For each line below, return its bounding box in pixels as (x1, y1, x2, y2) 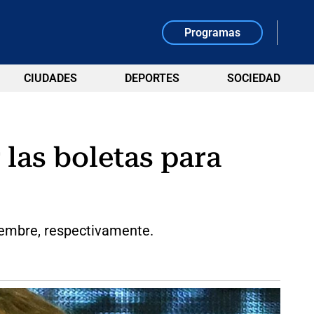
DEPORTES (124, 71, 179, 85)
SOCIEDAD (226, 71, 280, 85)
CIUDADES (23, 71, 77, 85)
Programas (184, 25, 241, 39)
